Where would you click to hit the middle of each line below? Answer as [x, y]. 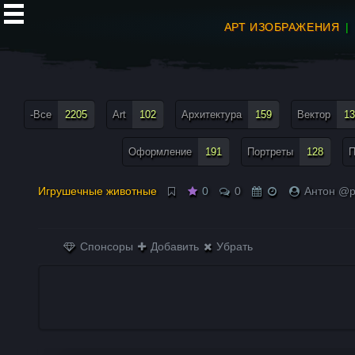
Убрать [233, 246]
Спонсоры [105, 246]
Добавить [174, 246]
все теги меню [49, 82]
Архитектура [212, 115]
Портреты [270, 152]
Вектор [314, 115]
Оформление [160, 152]
